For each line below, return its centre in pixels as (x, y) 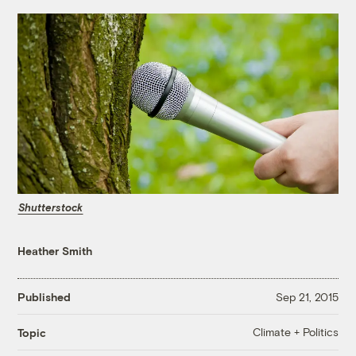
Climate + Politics (295, 332)
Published (44, 296)
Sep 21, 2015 (307, 296)
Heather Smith (55, 251)
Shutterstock (51, 207)
